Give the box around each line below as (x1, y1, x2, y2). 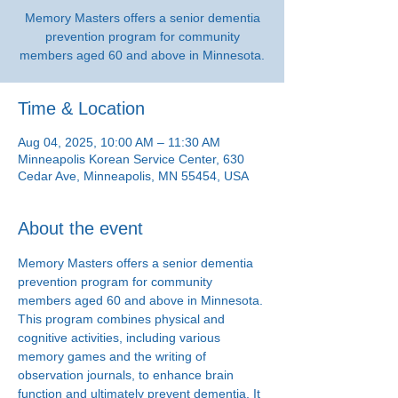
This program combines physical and (18, 312, 228, 326)
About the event (18, 219, 143, 238)
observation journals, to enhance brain (18, 368, 237, 382)
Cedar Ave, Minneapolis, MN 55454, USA (18, 169, 249, 183)
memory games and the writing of (18, 349, 210, 363)
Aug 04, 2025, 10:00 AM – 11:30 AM (18, 135, 220, 149)
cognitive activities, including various (18, 330, 224, 345)
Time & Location (18, 99, 145, 118)
